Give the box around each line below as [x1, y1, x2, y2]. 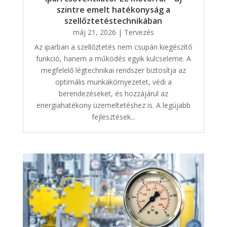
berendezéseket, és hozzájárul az [58, 88, 168, 98]
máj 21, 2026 [72, 27, 116, 37]
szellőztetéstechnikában [64, 15, 163, 26]
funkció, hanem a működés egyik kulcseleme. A [35, 53, 191, 63]
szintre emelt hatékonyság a [56, 4, 170, 15]
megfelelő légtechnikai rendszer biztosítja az [41, 65, 186, 75]
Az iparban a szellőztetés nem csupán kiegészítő [34, 42, 193, 52]
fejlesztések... [91, 111, 135, 122]
